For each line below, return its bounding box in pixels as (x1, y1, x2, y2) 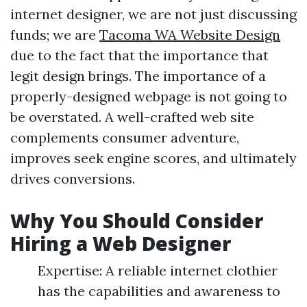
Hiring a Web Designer (10, 230, 231, 256)
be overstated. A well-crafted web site (10, 108, 254, 125)
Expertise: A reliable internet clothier (38, 262, 278, 279)
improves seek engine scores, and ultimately (10, 149, 297, 167)
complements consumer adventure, (10, 129, 239, 146)
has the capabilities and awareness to (38, 282, 280, 299)
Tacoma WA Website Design (99, 26, 280, 43)
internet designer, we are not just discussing (10, 5, 297, 23)
